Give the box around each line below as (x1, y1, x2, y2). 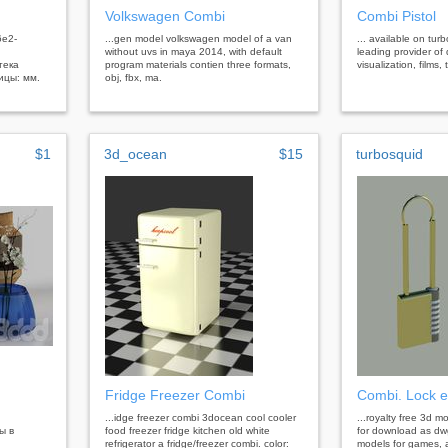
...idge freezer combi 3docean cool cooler (105, 411, 296, 423)
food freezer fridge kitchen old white (105, 424, 270, 436)
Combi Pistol (357, 7, 436, 24)
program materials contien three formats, (105, 58, 291, 70)
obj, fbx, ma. (105, 71, 162, 83)
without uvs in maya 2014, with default (105, 45, 282, 57)
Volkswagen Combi (105, 7, 225, 24)
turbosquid (356, 145, 423, 162)
